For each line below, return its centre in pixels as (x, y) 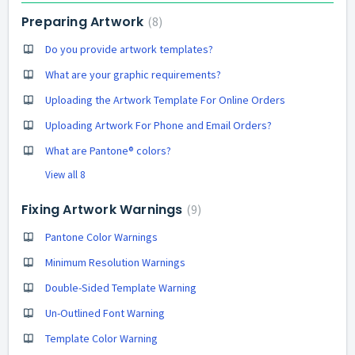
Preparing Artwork (84, 22)
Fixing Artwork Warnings (104, 210)
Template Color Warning (101, 338)
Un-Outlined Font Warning (105, 313)
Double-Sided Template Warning (121, 288)
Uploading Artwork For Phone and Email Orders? (158, 125)
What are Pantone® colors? (108, 151)
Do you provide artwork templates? (129, 49)
